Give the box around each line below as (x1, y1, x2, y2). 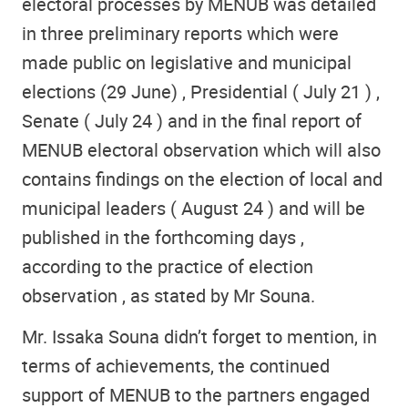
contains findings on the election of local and (22, 167, 382, 192)
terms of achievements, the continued (22, 352, 330, 378)
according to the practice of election (22, 254, 313, 280)
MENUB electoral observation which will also (22, 138, 381, 163)
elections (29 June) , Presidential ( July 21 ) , (22, 79, 380, 105)
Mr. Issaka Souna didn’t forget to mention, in (22, 323, 377, 349)
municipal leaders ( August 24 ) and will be (22, 196, 365, 221)
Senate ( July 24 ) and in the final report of (22, 108, 362, 134)
